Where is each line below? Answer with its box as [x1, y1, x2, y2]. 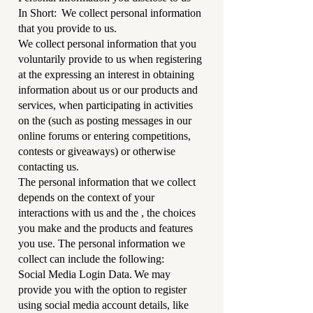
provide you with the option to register [18, 284, 187, 296]
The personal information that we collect [18, 176, 196, 188]
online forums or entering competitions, [18, 130, 191, 142]
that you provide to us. [18, 22, 119, 34]
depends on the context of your [18, 191, 154, 203]
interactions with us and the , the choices [18, 207, 196, 219]
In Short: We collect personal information [18, 7, 201, 19]
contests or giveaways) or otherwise [18, 145, 175, 157]
